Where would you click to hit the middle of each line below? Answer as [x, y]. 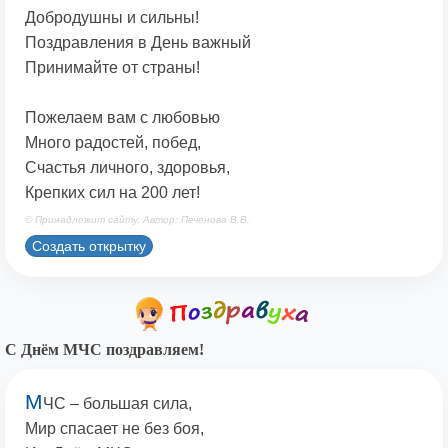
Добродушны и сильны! [112, 18]
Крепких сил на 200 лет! [112, 193]
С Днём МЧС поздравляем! [104, 350]
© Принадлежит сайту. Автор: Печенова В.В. [137, 220]
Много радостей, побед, [113, 143]
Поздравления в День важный [138, 43]
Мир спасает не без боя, [114, 429]
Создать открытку [89, 245]
